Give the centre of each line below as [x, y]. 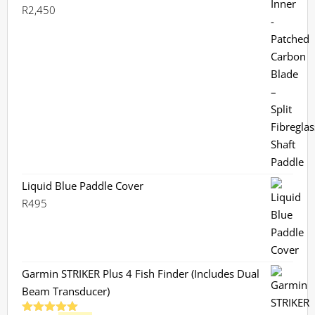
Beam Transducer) [66, 291]
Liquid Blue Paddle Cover [83, 185]
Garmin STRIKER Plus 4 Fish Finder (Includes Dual [141, 273]
